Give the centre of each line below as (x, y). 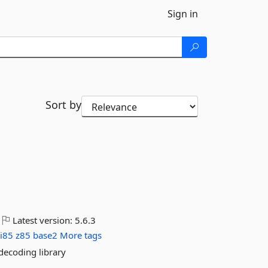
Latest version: (43, 220)
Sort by (63, 105)
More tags (81, 235)
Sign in (183, 14)
